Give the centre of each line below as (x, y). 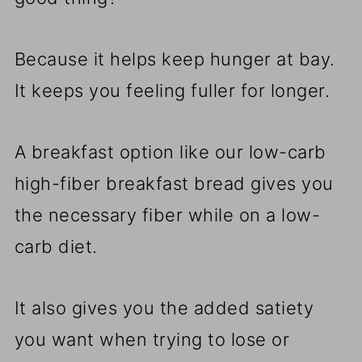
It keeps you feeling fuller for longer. (172, 91)
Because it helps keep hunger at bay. (175, 59)
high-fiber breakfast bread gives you (174, 184)
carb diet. (56, 247)
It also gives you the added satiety (164, 308)
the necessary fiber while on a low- (167, 215)
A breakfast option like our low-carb (170, 152)
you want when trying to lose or (152, 340)
